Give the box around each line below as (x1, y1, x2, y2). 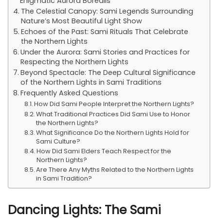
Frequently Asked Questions (20, 88, 118, 98)
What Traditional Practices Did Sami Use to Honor (36, 109, 191, 119)
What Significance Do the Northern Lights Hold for (36, 128, 190, 137)
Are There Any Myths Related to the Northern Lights (36, 165, 194, 174)
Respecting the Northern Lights (20, 57, 128, 67)
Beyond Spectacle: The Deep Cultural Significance (20, 68, 196, 77)
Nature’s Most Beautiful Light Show (20, 16, 142, 26)
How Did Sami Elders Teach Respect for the (36, 146, 172, 156)
